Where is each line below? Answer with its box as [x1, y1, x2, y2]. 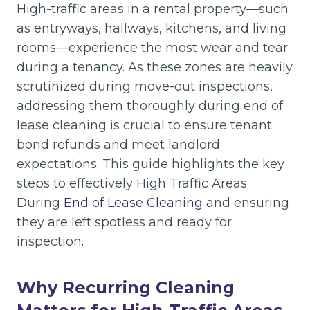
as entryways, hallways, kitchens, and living [17, 21, 286, 36]
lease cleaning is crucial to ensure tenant [17, 118, 272, 133]
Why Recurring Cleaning [17, 277, 235, 298]
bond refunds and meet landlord [17, 137, 220, 152]
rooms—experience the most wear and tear [17, 40, 288, 55]
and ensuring [203, 195, 289, 210]
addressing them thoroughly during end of [17, 98, 283, 113]
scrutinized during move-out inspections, [17, 79, 273, 94]
